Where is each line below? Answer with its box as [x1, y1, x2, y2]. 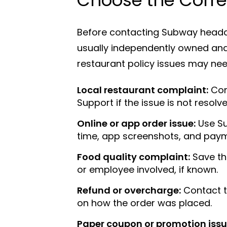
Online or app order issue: [77, 117, 196, 130]
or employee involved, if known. [77, 163, 218, 176]
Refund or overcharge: [77, 183, 181, 197]
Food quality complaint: [77, 150, 190, 163]
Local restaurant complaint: [77, 83, 208, 96]
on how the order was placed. [77, 196, 212, 209]
